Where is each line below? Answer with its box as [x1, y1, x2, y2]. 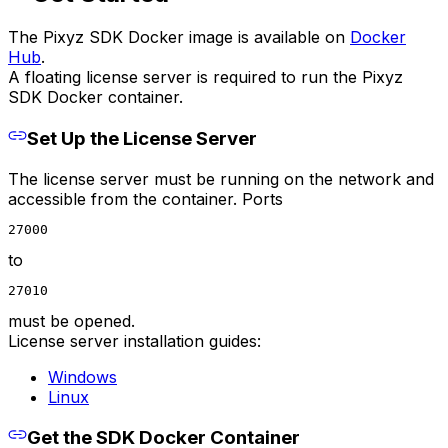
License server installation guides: [8, 330, 261, 351]
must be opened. [8, 310, 135, 331]
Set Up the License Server [26, 126, 257, 150]
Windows [48, 366, 117, 387]
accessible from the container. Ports [8, 188, 283, 209]
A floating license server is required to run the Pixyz [8, 67, 403, 88]
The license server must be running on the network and [8, 168, 434, 189]
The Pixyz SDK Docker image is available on [8, 27, 350, 48]
